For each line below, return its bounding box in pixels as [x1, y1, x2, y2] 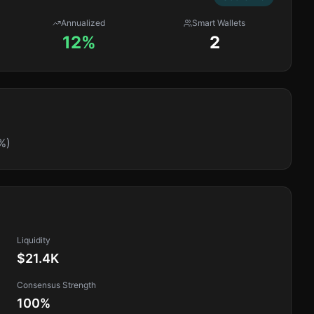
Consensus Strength [17, 280, 96, 290]
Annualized [61, 18, 106, 28]
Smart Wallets [192, 18, 246, 28]
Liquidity [17, 235, 50, 245]
